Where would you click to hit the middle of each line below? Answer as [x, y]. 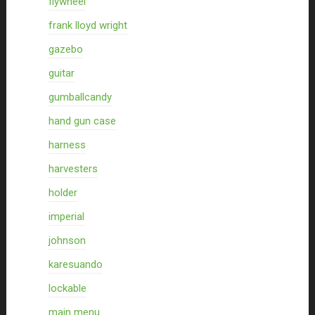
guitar [61, 73]
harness [67, 145]
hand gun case [82, 121]
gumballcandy [80, 97]
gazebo [65, 49]
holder [63, 193]
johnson [67, 240]
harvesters [73, 169]
